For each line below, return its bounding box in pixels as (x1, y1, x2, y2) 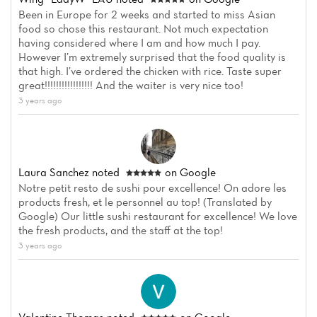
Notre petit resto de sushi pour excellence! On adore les (18, 180, 287, 195)
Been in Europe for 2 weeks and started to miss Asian (18, 7, 275, 22)
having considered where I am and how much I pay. (18, 35, 260, 50)
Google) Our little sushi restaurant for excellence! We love (18, 209, 297, 224)
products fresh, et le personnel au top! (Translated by (18, 195, 272, 209)
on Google (165, 165, 216, 180)
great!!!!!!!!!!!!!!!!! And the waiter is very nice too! (18, 78, 243, 93)
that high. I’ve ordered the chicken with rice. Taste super (18, 64, 282, 79)
